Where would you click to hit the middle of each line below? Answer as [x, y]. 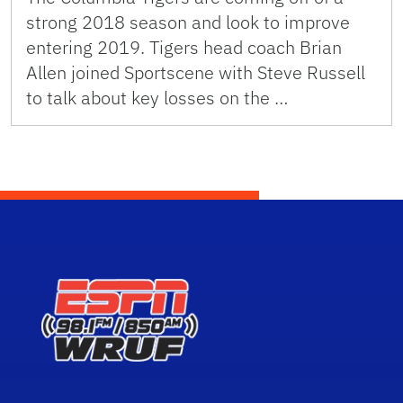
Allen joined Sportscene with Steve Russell [196, 72]
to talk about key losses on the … [157, 98]
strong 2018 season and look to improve [188, 22]
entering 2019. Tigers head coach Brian [184, 47]
